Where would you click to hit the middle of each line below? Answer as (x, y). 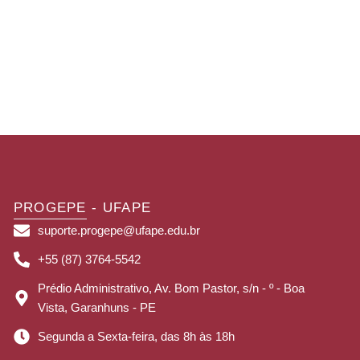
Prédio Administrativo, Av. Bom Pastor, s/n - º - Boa (171, 288)
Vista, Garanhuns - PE (96, 307)
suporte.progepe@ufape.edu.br (119, 230)
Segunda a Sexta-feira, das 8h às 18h (136, 336)
